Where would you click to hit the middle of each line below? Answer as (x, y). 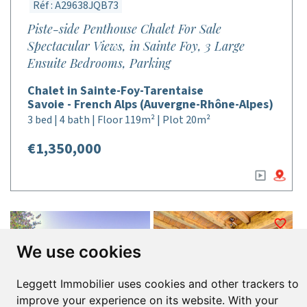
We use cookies (79, 252)
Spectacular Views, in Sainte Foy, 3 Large (136, 46)
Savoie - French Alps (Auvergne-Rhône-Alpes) (150, 105)
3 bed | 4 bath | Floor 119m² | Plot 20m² (119, 120)
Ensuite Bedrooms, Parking (99, 63)
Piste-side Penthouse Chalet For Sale (124, 29)
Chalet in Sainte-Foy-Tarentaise (115, 91)
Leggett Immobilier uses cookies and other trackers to (158, 284)
